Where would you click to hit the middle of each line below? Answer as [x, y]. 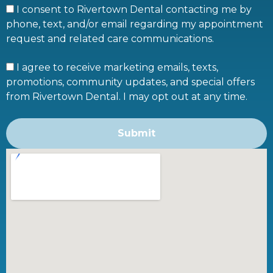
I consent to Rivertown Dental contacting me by [134, 9]
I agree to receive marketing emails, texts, [117, 67]
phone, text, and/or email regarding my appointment [135, 24]
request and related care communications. [110, 38]
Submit [136, 133]
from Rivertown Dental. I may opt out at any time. [127, 96]
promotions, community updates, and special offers [130, 82]
